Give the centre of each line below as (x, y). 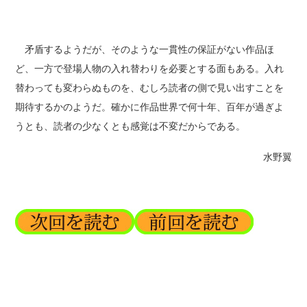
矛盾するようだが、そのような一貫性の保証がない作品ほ (145, 49)
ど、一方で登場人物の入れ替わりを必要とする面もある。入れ (150, 69)
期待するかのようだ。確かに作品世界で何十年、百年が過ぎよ (150, 107)
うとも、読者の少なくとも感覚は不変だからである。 (131, 126)
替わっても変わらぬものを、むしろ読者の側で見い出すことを (150, 88)
